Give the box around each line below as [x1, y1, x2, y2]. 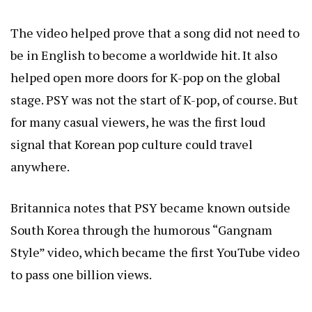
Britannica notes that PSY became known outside [10, 199, 290, 217]
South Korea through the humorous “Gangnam [10, 221, 272, 239]
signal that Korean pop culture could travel [10, 136, 253, 153]
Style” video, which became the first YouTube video [10, 244, 299, 261]
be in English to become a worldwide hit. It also [10, 47, 277, 64]
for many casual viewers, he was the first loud [10, 114, 265, 131]
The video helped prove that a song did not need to [10, 24, 299, 42]
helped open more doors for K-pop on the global [10, 69, 281, 86]
